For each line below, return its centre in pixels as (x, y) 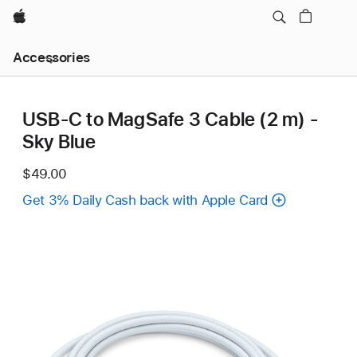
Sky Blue (59, 141)
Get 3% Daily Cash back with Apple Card (145, 200)
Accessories (51, 57)
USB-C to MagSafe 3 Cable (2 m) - (170, 119)
